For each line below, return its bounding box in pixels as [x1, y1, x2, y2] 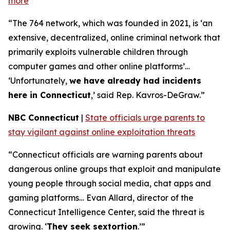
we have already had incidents [69, 75, 201, 86]
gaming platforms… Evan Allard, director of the [8, 193, 194, 203]
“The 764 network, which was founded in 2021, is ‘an [8, 18, 213, 28]
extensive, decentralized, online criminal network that [8, 32, 220, 43]
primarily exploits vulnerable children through [8, 47, 188, 57]
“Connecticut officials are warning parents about [8, 149, 203, 160]
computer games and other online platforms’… [8, 61, 190, 71]
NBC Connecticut [8, 112, 79, 123]
